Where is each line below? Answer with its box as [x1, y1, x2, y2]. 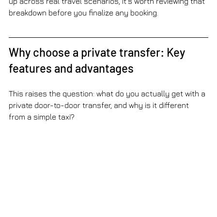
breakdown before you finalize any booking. [9, 8, 158, 17]
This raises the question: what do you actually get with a [9, 89, 207, 98]
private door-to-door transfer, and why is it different [9, 100, 191, 109]
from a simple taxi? [9, 112, 75, 121]
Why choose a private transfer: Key [9, 45, 187, 59]
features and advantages [9, 61, 134, 75]
